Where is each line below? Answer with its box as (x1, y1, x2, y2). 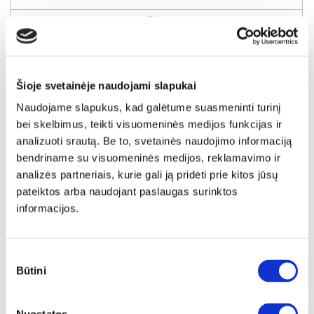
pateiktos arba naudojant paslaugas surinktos (16, 185, 238, 198)
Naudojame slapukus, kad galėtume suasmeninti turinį (16, 101, 281, 114)
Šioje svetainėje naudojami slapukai (16, 79, 196, 91)
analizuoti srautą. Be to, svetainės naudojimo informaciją (16, 135, 292, 147)
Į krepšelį (148, 65, 183, 76)
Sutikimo (5, 250, 49, 263)
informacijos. (16, 202, 79, 214)
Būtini (16, 264, 46, 277)
